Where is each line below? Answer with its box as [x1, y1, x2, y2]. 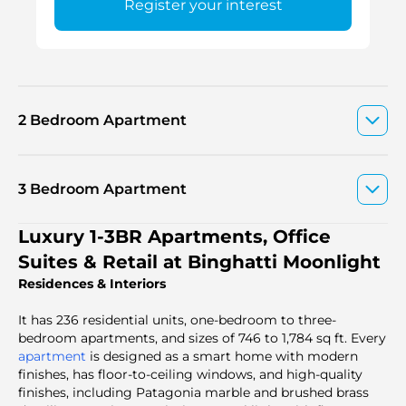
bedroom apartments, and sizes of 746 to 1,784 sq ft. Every [18, 330, 386, 346]
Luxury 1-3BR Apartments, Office [18, 226, 331, 247]
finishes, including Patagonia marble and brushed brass [18, 384, 369, 401]
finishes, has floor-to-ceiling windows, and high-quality [18, 366, 362, 382]
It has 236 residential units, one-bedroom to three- [18, 312, 336, 328]
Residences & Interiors [18, 275, 166, 292]
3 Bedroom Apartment [18, 180, 187, 198]
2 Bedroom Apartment [18, 111, 187, 129]
